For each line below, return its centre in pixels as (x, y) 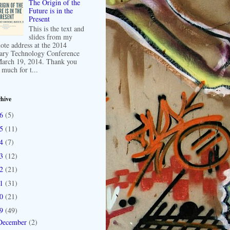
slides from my (51, 36)
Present (40, 19)
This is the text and (57, 28)
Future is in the (51, 11)
